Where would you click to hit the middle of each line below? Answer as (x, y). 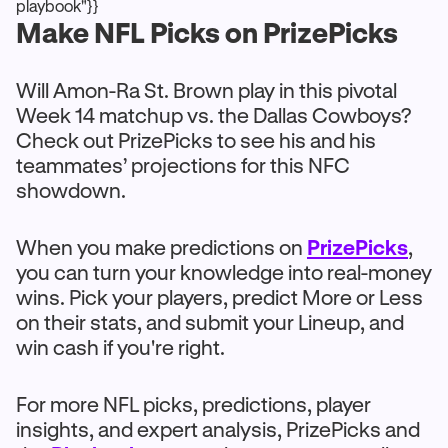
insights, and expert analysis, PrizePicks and (218, 429)
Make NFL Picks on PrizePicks (207, 32)
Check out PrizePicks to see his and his (196, 140)
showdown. (71, 190)
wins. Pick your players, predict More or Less (219, 297)
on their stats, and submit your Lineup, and (210, 322)
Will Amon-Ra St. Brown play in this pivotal (206, 90)
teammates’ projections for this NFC (183, 165)
